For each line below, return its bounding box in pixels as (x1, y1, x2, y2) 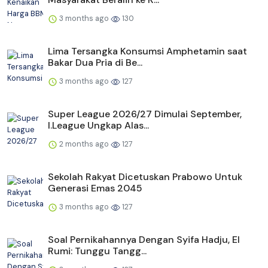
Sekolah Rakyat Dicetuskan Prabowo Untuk (48, 170, 242, 184)
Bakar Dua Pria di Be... (48, 56, 142, 69)
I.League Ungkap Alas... (48, 119, 149, 132)
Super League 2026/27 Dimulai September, (48, 108, 242, 121)
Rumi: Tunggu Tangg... (48, 245, 147, 258)
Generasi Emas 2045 (48, 182, 142, 195)
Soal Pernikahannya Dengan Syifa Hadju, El (48, 233, 240, 246)
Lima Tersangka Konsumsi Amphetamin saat (48, 45, 247, 58)
